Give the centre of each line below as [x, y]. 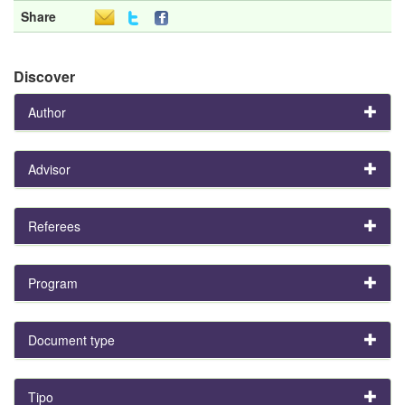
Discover [44, 76]
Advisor [49, 169]
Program [53, 283]
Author [47, 112]
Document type [71, 339]
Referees [54, 226]
